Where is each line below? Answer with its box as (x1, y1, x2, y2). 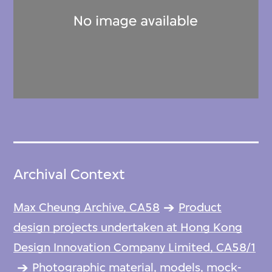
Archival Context (13, 165, 126, 183)
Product (178, 200, 222, 214)
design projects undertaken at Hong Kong (13, 220, 243, 234)
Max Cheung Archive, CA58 (13, 200, 160, 214)
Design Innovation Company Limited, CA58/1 (13, 240, 256, 254)
